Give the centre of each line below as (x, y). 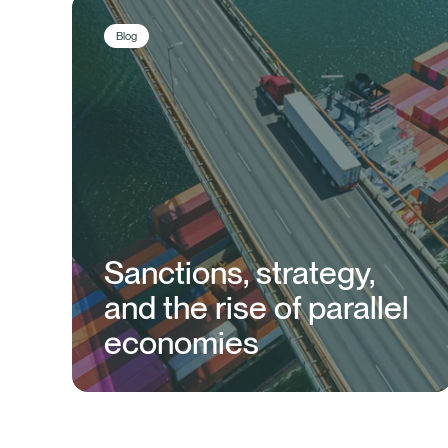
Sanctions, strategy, (239, 272)
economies (181, 342)
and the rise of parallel (256, 307)
